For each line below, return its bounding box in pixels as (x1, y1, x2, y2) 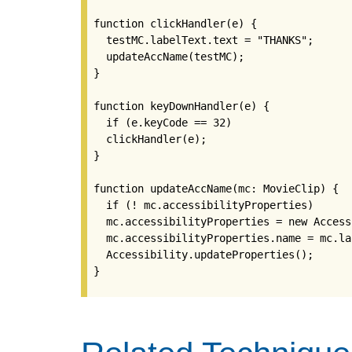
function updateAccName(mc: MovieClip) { (93, 182, 339, 196)
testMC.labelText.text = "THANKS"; (93, 34, 313, 47)
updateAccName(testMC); (93, 50, 244, 64)
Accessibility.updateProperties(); (93, 248, 313, 262)
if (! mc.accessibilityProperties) (93, 199, 313, 212)
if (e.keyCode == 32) (93, 116, 232, 130)
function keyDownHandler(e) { (93, 100, 269, 113)
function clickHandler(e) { (93, 17, 257, 31)
